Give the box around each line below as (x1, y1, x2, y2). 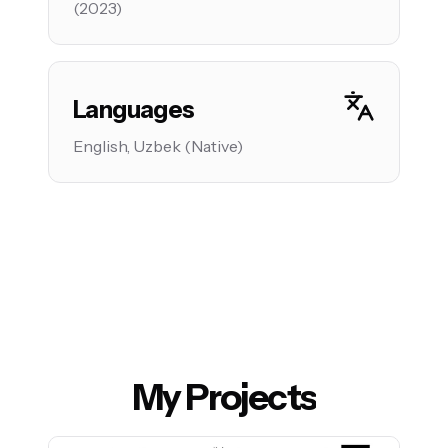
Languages (73, 95, 195, 125)
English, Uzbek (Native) (73, 136, 243, 157)
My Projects (131, 375, 317, 420)
